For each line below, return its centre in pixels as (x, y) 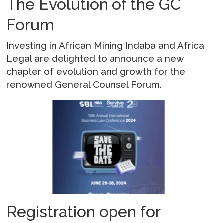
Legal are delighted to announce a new (95, 58)
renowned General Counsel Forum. (84, 84)
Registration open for (84, 212)
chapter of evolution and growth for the (96, 71)
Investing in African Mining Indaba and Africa (106, 46)
